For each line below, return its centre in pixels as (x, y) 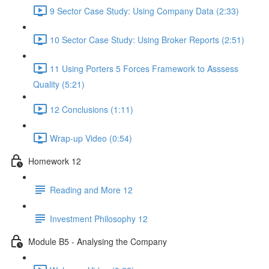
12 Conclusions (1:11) (92, 109)
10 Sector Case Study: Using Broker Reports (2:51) (147, 39)
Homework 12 (55, 161)
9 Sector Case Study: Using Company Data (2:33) (144, 11)
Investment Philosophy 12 (99, 218)
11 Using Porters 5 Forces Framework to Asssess (144, 68)
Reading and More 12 (91, 189)
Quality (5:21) (59, 84)
